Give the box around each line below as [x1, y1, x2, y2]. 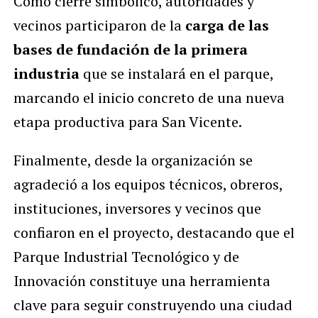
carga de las [185, 16, 269, 35]
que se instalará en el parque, [79, 64, 273, 84]
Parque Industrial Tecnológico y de [13, 247, 239, 267]
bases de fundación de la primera [13, 40, 248, 60]
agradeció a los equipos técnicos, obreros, [13, 175, 283, 194]
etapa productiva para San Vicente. [13, 112, 242, 132]
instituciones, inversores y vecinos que [13, 199, 261, 219]
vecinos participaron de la [13, 16, 185, 35]
